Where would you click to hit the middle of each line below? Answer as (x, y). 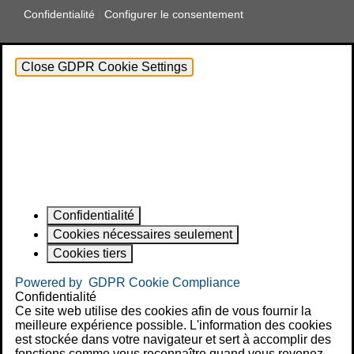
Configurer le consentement (174, 14)
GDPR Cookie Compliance (164, 282)
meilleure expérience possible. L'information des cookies (173, 325)
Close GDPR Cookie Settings (104, 66)
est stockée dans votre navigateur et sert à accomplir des (173, 339)
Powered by (52, 282)
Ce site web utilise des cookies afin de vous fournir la (163, 311)
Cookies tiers (90, 253)
